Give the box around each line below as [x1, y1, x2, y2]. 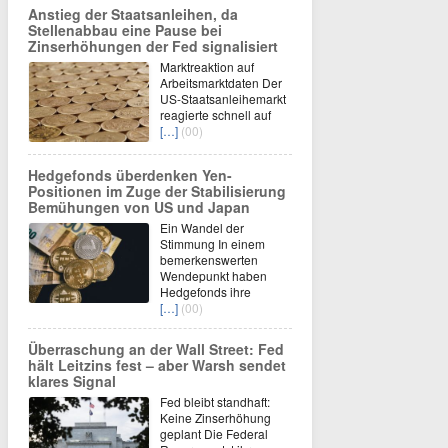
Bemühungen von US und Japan [28, 196, 250, 217]
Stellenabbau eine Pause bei [28, 19, 222, 40]
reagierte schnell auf [160, 105, 271, 123]
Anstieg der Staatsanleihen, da [28, 3, 238, 24]
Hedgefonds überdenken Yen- [28, 164, 232, 185]
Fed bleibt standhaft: [160, 392, 270, 410]
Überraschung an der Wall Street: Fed [28, 338, 284, 359]
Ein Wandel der [160, 218, 244, 236]
